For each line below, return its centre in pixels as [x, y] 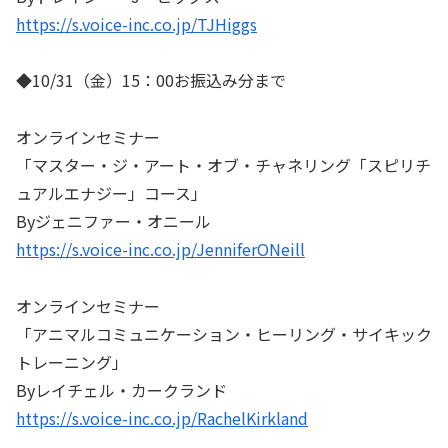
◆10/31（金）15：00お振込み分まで [151, 80]
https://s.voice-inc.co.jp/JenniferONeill [160, 249]
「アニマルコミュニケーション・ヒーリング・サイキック [224, 334]
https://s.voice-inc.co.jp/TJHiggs [136, 23]
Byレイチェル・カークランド [121, 390]
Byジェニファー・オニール [113, 221]
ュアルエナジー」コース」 [111, 193]
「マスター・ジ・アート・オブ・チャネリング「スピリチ [223, 165]
